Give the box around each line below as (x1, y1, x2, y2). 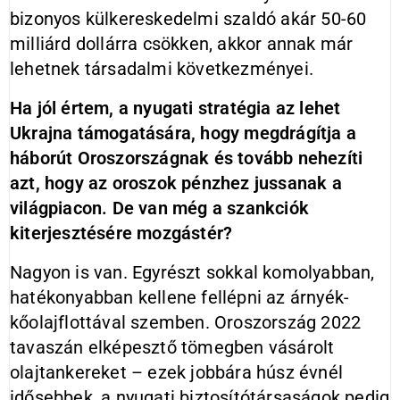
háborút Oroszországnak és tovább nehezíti (10, 147, 363, 169)
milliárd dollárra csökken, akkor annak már (10, 33, 354, 54)
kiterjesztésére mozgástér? (10, 222, 233, 244)
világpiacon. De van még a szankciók (10, 197, 310, 219)
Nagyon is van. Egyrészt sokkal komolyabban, (10, 262, 375, 283)
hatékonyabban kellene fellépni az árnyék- (10, 287, 350, 308)
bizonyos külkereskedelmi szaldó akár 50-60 (10, 8, 367, 29)
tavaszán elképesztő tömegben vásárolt (10, 337, 335, 358)
